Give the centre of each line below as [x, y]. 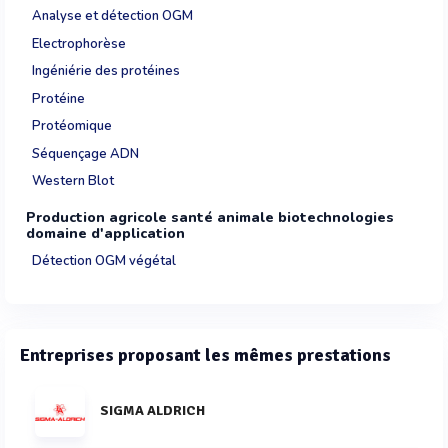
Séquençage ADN [85, 153]
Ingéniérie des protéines [106, 71]
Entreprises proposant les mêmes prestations [205, 355]
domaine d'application [105, 233]
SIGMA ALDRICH [152, 410]
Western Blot [73, 181]
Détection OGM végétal [104, 260]
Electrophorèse [79, 43]
